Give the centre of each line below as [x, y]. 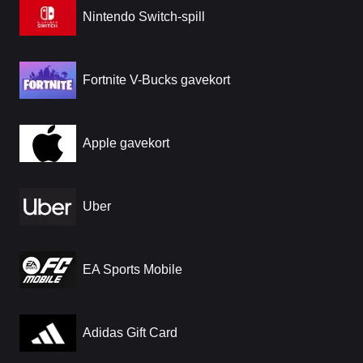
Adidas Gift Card [130, 333]
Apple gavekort [126, 143]
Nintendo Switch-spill [144, 17]
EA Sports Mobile [132, 269]
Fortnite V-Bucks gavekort [156, 80]
